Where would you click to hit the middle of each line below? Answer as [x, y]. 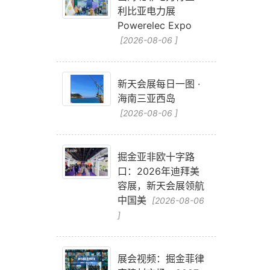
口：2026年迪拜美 [158, 171]
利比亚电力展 [146, 11]
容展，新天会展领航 [161, 186]
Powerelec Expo [154, 25]
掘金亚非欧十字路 [156, 157]
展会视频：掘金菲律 [161, 259]
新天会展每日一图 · [159, 84]
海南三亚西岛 [146, 98]
